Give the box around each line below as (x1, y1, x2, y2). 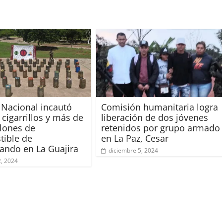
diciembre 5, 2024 (109, 146, 158, 155)
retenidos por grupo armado (101, 121, 220, 134)
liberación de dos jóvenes (101, 111, 208, 123)
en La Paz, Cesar (101, 132, 168, 144)
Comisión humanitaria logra (101, 101, 218, 113)
